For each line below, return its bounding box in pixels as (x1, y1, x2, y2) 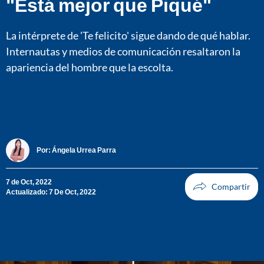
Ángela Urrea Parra (52, 146, 116, 155)
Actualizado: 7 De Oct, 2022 (6, 187, 96, 196)
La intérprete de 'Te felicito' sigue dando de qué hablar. (6, 28, 250, 42)
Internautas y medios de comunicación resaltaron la (6, 44, 240, 58)
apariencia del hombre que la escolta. (6, 60, 173, 74)
